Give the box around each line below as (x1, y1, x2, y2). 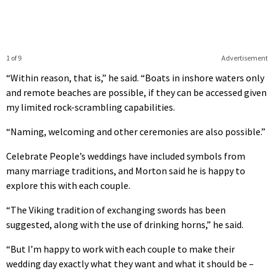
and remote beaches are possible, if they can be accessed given (6, 86, 267, 98)
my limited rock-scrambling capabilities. (6, 100, 175, 113)
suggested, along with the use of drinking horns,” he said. (6, 218, 243, 231)
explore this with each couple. (6, 179, 130, 191)
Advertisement (221, 53, 268, 62)
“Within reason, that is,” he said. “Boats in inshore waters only (6, 71, 264, 84)
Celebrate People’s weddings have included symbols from (6, 149, 245, 162)
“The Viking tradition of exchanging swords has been (6, 203, 226, 216)
